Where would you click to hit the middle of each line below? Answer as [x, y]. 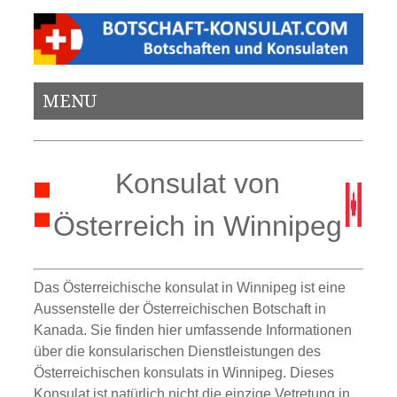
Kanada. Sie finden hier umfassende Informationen [193, 330]
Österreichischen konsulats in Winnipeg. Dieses [184, 372]
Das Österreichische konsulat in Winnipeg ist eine [190, 287]
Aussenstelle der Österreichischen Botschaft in [180, 308]
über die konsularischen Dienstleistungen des [178, 351]
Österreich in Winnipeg [198, 226]
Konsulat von [198, 184]
